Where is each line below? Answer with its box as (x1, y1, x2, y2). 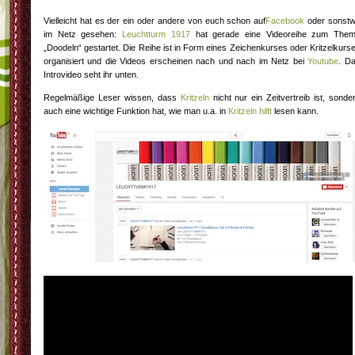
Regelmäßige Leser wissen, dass (44, 93, 181, 102)
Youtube (307, 56, 339, 66)
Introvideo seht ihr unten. (44, 70, 139, 79)
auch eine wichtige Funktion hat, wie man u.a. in (44, 106, 228, 116)
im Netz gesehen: (44, 29, 123, 39)
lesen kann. (272, 106, 319, 116)
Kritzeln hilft (228, 106, 272, 116)
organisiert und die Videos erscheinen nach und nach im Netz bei (44, 56, 308, 66)
